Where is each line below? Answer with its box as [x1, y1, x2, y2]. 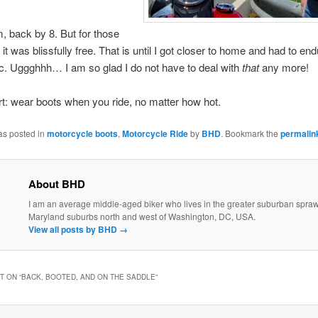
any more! [258, 59, 309, 75]
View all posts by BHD [28, 222, 119, 236]
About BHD [28, 175, 85, 192]
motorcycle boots [46, 127, 118, 141]
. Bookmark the [220, 127, 280, 140]
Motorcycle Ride [121, 127, 188, 141]
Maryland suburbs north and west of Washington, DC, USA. [28, 209, 256, 222]
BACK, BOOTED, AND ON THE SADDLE [21, 272, 155, 283]
